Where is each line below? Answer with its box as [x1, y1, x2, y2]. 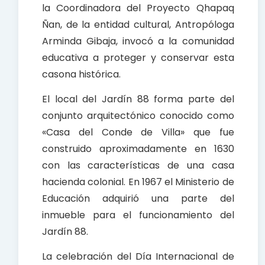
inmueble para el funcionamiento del [42, 208, 234, 222]
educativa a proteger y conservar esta [42, 51, 234, 65]
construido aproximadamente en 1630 [42, 142, 234, 156]
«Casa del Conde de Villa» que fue [42, 125, 234, 140]
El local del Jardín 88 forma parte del [42, 92, 234, 106]
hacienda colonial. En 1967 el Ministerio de [42, 175, 234, 189]
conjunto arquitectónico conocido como [42, 109, 234, 123]
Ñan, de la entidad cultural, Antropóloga [42, 18, 234, 32]
